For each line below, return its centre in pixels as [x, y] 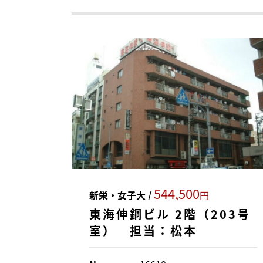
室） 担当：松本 [143, 231]
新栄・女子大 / [122, 195]
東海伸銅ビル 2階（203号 [170, 214]
